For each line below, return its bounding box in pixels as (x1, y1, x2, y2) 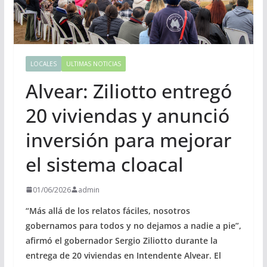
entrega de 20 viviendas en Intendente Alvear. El (25, 249, 221, 261)
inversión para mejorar (25, 126, 231, 153)
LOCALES (30, 59, 57, 68)
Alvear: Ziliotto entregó (25, 77, 232, 104)
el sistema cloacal (25, 151, 184, 177)
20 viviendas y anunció (25, 102, 229, 128)
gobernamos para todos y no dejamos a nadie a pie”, (25, 219, 241, 231)
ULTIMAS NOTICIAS (66, 59, 121, 68)
